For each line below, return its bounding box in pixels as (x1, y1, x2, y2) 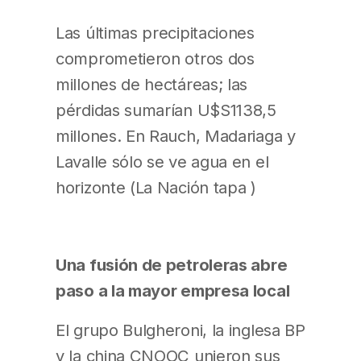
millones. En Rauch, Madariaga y (56, 126, 296, 147)
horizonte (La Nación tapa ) (56, 177, 256, 198)
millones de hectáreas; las (56, 74, 248, 95)
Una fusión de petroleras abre (56, 255, 288, 276)
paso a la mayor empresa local (56, 280, 290, 301)
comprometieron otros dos (56, 48, 255, 69)
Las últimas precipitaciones (56, 23, 255, 44)
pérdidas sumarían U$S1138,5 (56, 100, 276, 121)
